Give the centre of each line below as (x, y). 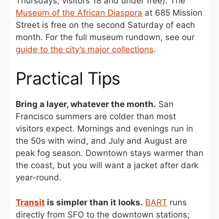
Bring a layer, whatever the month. (86, 104)
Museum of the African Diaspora (79, 12)
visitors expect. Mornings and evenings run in (104, 129)
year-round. (39, 177)
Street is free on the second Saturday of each (105, 25)
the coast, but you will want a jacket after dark (107, 165)
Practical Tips (68, 78)
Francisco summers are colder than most (96, 116)
